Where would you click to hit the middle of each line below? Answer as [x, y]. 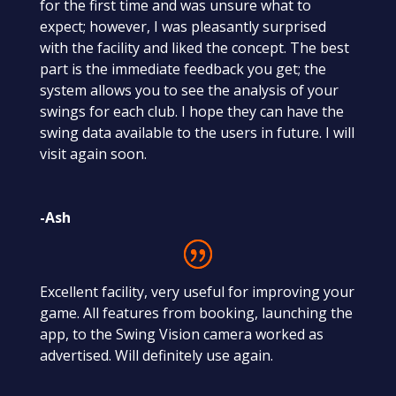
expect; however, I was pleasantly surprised [183, 26]
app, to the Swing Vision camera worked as [181, 334]
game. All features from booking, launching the [196, 312]
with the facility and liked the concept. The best [194, 47]
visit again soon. [93, 153]
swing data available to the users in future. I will [197, 132]
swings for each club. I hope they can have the [191, 111]
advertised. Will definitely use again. [156, 355]
